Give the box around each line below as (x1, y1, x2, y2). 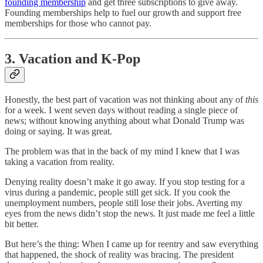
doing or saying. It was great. (5, 126, 112, 136)
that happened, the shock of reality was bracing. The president (5, 249, 234, 259)
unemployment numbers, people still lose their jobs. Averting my (5, 197, 242, 208)
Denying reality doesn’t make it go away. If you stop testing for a (5, 176, 245, 187)
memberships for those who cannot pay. (5, 18, 151, 28)
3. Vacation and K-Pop (5, 50, 140, 66)
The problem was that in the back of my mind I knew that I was (5, 146, 240, 156)
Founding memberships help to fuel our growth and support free (5, 7, 241, 18)
